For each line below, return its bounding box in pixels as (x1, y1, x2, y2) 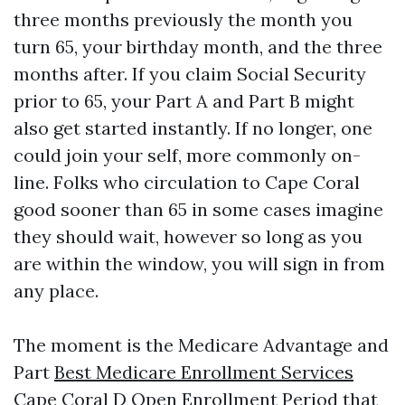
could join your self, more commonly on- (14, 144, 361, 166)
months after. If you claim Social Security (14, 62, 366, 85)
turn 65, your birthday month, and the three (14, 35, 382, 58)
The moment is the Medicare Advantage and (14, 334, 389, 356)
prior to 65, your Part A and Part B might (14, 89, 354, 112)
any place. (14, 279, 99, 302)
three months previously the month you (14, 8, 353, 31)
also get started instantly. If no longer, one (14, 117, 372, 139)
